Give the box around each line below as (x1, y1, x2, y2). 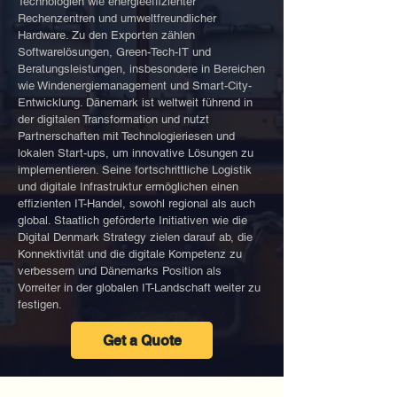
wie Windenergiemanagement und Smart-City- (18, 79, 252, 92)
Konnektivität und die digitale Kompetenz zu (18, 247, 242, 261)
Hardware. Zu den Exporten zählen (18, 28, 195, 42)
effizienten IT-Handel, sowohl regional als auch (18, 197, 255, 210)
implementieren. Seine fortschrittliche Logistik (18, 163, 252, 176)
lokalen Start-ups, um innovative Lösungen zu (18, 146, 253, 160)
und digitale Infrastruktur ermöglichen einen (18, 180, 238, 193)
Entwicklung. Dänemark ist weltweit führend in (18, 96, 253, 109)
